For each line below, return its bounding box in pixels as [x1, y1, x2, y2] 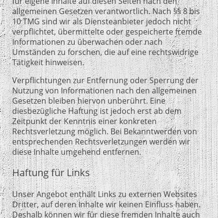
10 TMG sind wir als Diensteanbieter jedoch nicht [12, 16, 191, 27]
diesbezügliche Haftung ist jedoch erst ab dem [12, 106, 182, 117]
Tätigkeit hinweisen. [12, 57, 84, 68]
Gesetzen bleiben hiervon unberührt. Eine [12, 95, 165, 107]
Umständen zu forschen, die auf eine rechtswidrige [12, 47, 199, 58]
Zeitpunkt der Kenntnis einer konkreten [12, 116, 157, 127]
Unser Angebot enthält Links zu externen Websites [12, 189, 197, 200]
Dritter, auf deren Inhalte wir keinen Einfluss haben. [12, 199, 200, 210]
